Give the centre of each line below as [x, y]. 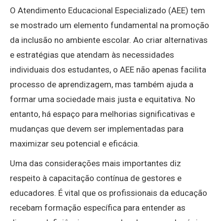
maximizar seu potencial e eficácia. [75, 144]
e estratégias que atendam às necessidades [92, 55]
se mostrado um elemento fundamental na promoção [110, 25]
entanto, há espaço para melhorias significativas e [102, 114]
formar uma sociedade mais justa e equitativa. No [103, 99]
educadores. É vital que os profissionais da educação [109, 193]
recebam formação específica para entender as [98, 208]
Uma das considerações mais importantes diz [95, 164]
